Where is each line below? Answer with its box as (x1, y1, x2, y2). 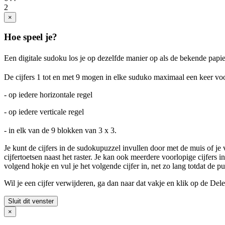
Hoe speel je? (4, 32, 57, 43)
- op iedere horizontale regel (4, 90, 92, 99)
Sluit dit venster (8, 197, 54, 205)
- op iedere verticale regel (4, 107, 84, 116)
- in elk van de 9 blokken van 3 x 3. (4, 126, 127, 135)
